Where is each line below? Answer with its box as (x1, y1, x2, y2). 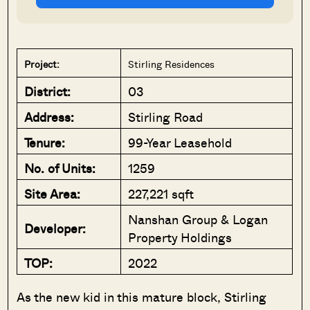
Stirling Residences (128, 57, 215, 72)
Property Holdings (128, 228, 232, 247)
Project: (24, 57, 60, 72)
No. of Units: (24, 159, 96, 178)
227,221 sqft (128, 185, 194, 203)
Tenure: (24, 134, 66, 152)
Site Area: (24, 185, 81, 203)
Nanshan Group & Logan (128, 210, 268, 229)
